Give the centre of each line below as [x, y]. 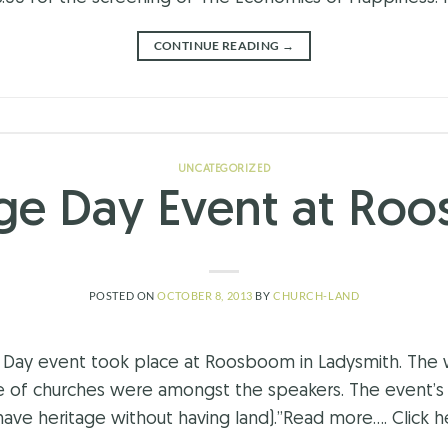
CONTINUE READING [217, 45]
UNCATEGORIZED [224, 169]
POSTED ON [123, 296]
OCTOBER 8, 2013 [205, 296]
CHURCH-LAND [316, 296]
